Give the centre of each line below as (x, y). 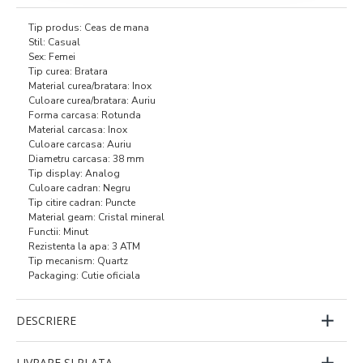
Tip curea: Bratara (68, 71)
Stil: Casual (54, 42)
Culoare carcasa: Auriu (80, 144)
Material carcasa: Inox (78, 129)
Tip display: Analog (74, 173)
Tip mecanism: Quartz (78, 261)
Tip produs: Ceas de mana (89, 27)
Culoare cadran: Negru (79, 188)
